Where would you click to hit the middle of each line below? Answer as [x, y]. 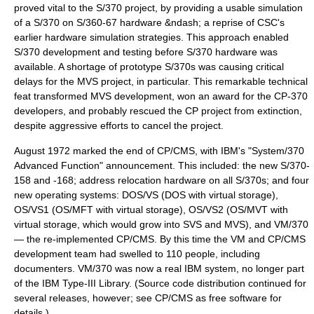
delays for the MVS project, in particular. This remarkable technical [161, 81]
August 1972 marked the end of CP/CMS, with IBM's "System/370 [159, 151]
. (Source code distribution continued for [218, 283]
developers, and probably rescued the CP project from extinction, [158, 111]
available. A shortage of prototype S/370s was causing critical [149, 67]
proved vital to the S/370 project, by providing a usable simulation [158, 8]
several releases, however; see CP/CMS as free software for [148, 298]
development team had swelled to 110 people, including [137, 254]
